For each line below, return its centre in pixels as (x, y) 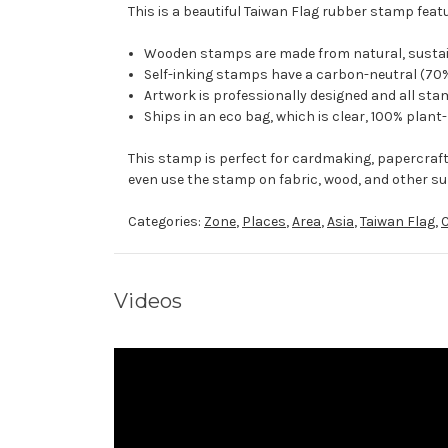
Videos (148, 301)
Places (264, 222)
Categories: (166, 222)
